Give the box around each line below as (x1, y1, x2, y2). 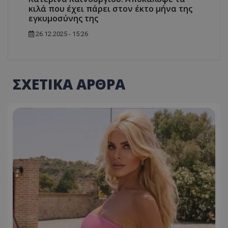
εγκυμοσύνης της (28, 12, 98, 24)
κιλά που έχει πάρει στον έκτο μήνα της (28, 3, 192, 14)
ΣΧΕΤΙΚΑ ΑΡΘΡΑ (13, 74, 125, 94)
